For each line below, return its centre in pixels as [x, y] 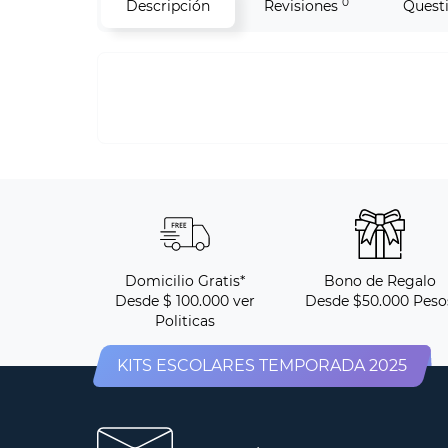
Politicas [184, 321]
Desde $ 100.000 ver [184, 301]
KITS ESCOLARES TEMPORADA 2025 [262, 366]
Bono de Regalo [379, 281]
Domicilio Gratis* [184, 281]
